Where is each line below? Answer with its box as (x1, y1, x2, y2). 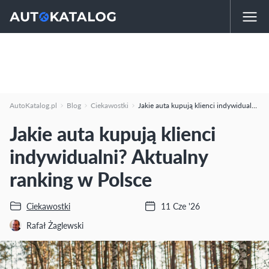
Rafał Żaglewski (26, 219, 83, 231)
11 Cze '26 (161, 199, 200, 212)
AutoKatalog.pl (10, 100, 57, 110)
